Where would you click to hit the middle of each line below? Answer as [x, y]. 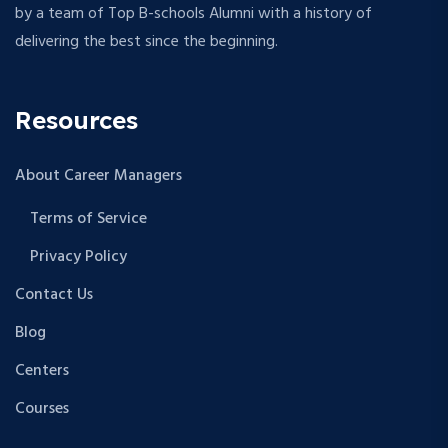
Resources [76, 120]
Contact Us [54, 295]
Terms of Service [88, 219]
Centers [42, 371]
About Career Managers [98, 176]
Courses [42, 409]
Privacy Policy [78, 257]
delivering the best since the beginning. [146, 42]
